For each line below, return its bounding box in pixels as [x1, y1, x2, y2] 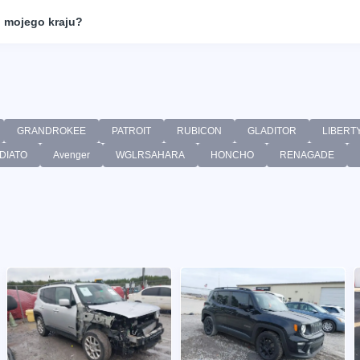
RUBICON [177, 125, 222, 137]
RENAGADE [280, 149, 334, 161]
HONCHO [211, 149, 254, 161]
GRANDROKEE [17, 125, 86, 137]
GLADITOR [247, 125, 297, 137]
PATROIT [112, 125, 151, 137]
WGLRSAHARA [116, 149, 185, 161]
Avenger [53, 149, 90, 161]
